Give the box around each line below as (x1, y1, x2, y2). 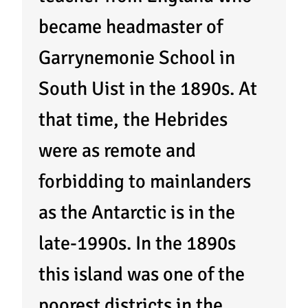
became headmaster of (38, 14, 223, 38)
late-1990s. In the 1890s (38, 231, 236, 255)
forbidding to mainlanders (38, 169, 251, 193)
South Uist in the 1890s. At (38, 76, 257, 100)
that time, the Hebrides (38, 107, 228, 131)
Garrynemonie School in (38, 45, 235, 69)
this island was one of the (38, 262, 245, 286)
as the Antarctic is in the (38, 200, 235, 224)
